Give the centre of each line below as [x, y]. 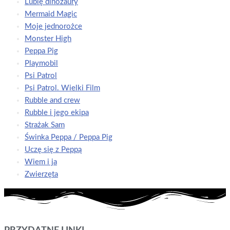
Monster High [48, 39]
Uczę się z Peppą [53, 150]
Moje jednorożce [53, 27]
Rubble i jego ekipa [57, 113]
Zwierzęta [41, 175]
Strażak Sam [45, 125]
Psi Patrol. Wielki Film [62, 88]
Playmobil [41, 64]
